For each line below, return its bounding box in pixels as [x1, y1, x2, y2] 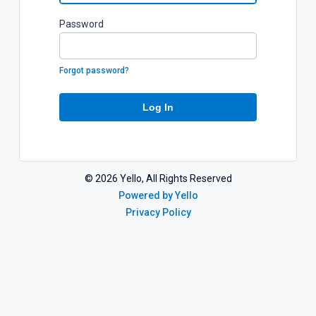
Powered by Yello [118, 190, 198, 202]
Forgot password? [59, 66, 129, 76]
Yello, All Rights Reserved [119, 173, 232, 185]
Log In [142, 102, 174, 114]
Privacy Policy [125, 207, 191, 219]
